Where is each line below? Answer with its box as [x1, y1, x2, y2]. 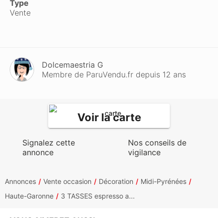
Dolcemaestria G [42, 60, 103, 70]
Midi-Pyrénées [141, 177, 186, 185]
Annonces [5, 177, 36, 185]
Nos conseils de [128, 138, 187, 147]
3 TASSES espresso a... [61, 192, 135, 200]
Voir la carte [77, 110, 141, 124]
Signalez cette [22, 138, 75, 147]
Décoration [99, 177, 133, 185]
